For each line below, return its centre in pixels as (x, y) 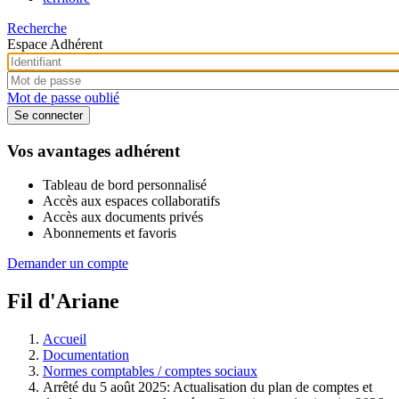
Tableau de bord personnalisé (125, 185)
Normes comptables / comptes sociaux (150, 371)
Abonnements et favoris (110, 233)
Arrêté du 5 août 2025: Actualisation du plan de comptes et (208, 387)
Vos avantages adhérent (94, 151)
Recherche (37, 28)
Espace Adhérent (55, 44)
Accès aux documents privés (123, 217)
